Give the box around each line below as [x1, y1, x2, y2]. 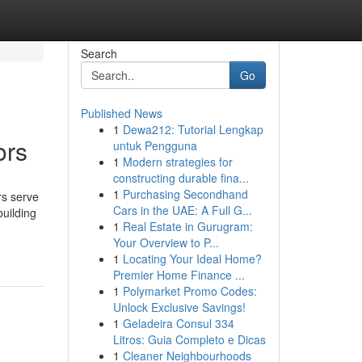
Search [80, 45, 117, 61]
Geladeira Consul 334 [122, 315, 234, 331]
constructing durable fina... [112, 170, 249, 186]
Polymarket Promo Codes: [122, 283, 257, 299]
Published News [80, 105, 162, 121]
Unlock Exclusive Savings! [112, 299, 246, 315]
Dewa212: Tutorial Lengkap [122, 121, 263, 137]
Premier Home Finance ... [112, 267, 245, 283]
